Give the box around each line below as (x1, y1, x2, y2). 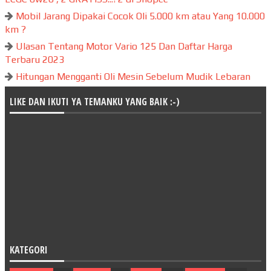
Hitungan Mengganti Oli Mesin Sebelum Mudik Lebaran (16, 70, 250, 82)
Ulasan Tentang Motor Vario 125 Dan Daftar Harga (16, 40, 232, 52)
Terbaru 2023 (5, 53, 64, 65)
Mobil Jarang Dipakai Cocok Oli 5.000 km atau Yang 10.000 (16, 10, 265, 22)
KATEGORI (10, 243, 48, 256)
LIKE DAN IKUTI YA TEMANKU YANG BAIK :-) (10, 94, 180, 108)
